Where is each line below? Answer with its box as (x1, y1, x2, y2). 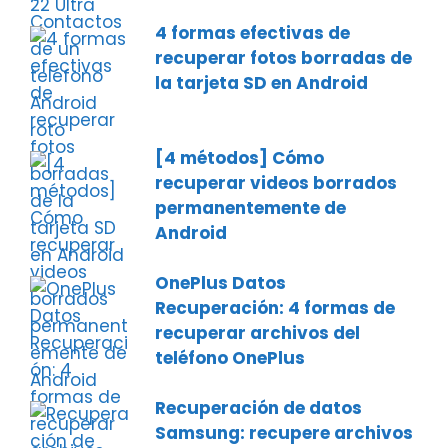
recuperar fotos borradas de (155, 46, 412, 70)
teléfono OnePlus (155, 346, 305, 370)
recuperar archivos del (155, 321, 360, 345)
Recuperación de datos (155, 396, 362, 420)
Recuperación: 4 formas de (155, 296, 395, 320)
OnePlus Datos (155, 271, 286, 295)
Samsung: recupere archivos (155, 421, 413, 445)
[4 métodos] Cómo (155, 146, 324, 170)
